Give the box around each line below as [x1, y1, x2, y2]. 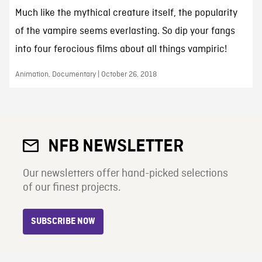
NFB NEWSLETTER [47, 136, 184, 156]
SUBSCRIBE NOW [30, 216, 95, 226]
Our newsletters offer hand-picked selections [22, 166, 228, 181]
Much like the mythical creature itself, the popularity [15, 6, 237, 19]
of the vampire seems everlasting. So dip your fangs [15, 25, 235, 37]
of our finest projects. [22, 180, 120, 195]
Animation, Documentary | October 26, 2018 [15, 69, 157, 80]
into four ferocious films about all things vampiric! [15, 43, 227, 56]
